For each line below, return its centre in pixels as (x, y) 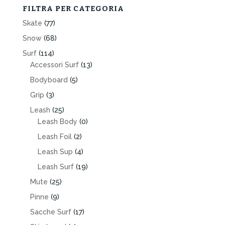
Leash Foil (54, 137)
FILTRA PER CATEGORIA (73, 9)
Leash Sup (55, 152)
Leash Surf (55, 167)
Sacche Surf (50, 212)
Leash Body (57, 122)
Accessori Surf (54, 65)
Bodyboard (49, 80)
